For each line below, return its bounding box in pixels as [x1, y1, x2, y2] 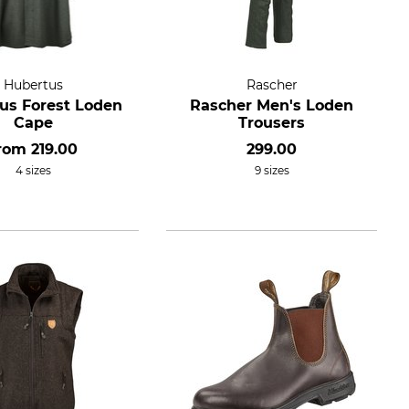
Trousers [238, 113, 306, 131]
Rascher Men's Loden [190, 96, 354, 114]
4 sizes [16, 163, 52, 177]
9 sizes [254, 163, 289, 177]
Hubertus [4, 76, 64, 93]
